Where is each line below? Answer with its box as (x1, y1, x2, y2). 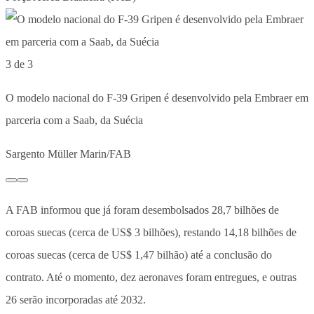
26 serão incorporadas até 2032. (6, 293, 146, 306)
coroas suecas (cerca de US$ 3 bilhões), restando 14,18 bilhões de (6, 226, 296, 238)
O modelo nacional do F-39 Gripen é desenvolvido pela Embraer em (6, 91, 308, 104)
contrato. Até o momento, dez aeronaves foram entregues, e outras (6, 271, 296, 283)
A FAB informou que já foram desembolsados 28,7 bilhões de (6, 203, 279, 216)
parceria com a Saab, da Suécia (6, 114, 143, 126)
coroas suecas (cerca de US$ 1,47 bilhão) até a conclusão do (6, 248, 272, 261)
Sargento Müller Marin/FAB (6, 147, 131, 160)
